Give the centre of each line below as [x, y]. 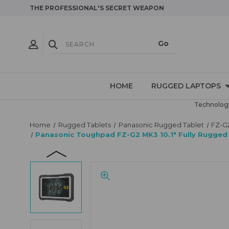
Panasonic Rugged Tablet [161, 125]
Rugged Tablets [84, 125]
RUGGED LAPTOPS [186, 86]
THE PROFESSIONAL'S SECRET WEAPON [97, 8]
